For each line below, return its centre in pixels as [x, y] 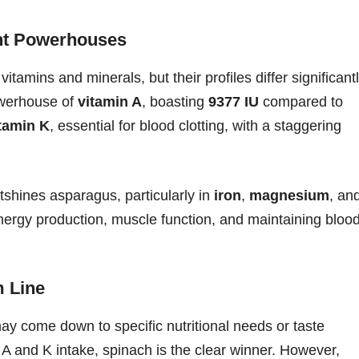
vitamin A [110, 101]
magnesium [289, 195]
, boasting [175, 101]
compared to [301, 101]
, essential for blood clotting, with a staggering [196, 125]
